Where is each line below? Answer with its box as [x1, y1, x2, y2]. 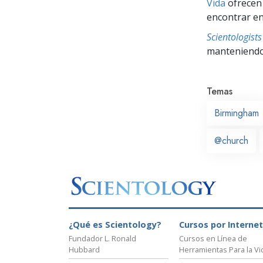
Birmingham [214, 106, 259, 120]
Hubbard [69, 244, 100, 255]
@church [214, 133, 248, 147]
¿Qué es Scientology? [69, 219, 161, 231]
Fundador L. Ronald [69, 233, 136, 244]
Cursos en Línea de [179, 233, 247, 244]
